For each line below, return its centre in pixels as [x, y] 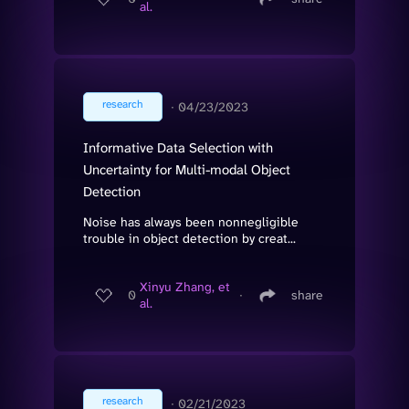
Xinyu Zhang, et [185, 287]
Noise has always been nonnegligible [191, 221]
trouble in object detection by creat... [189, 238]
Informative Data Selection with [178, 147]
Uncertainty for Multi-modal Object [187, 169]
